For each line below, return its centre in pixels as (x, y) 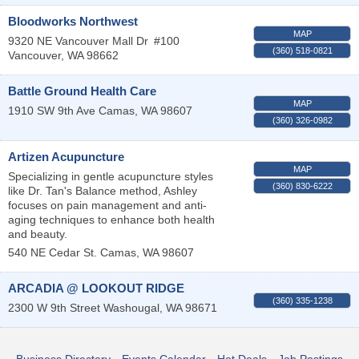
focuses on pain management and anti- (107, 205)
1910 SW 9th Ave (52, 110)
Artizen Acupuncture (66, 156)
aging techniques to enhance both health (111, 219)
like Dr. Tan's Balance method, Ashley (103, 190)
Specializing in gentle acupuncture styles (111, 176)
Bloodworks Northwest (73, 21)
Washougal (131, 307)
